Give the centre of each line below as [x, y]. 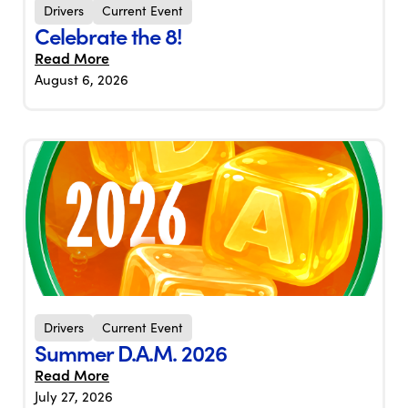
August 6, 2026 [82, 80]
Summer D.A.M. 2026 [131, 353]
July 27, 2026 [74, 397]
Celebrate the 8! [108, 36]
